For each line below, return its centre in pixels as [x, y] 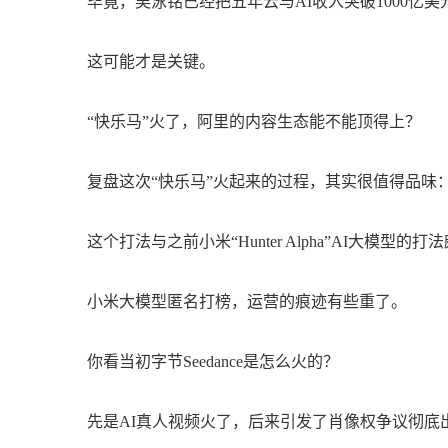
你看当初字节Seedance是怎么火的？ [213, 361]
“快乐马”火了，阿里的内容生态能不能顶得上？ [254, 121]
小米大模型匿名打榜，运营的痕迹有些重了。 [247, 301]
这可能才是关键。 [151, 61]
